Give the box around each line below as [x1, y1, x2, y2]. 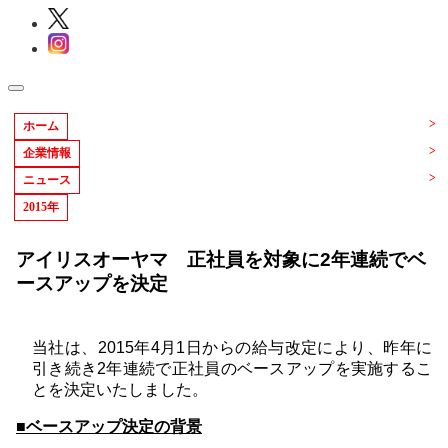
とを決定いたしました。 [32, 381, 208, 399]
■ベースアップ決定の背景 [16, 418, 202, 436]
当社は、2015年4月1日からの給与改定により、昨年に [32, 339, 432, 357]
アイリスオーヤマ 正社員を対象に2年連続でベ [16, 248, 426, 270]
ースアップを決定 [16, 272, 168, 294]
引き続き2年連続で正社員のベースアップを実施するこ [32, 360, 432, 378]
